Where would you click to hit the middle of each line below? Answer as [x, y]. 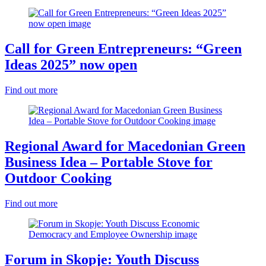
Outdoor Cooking [58, 178]
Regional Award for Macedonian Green [125, 146]
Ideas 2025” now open [71, 65]
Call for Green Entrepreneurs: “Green [123, 49]
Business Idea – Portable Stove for [109, 162]
